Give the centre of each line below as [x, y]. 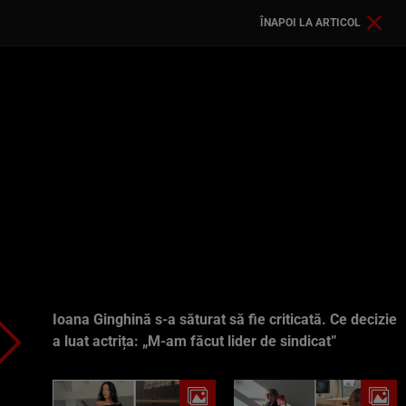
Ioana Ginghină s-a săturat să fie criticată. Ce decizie [225, 319]
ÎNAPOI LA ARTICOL [310, 23]
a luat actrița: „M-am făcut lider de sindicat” [195, 341]
